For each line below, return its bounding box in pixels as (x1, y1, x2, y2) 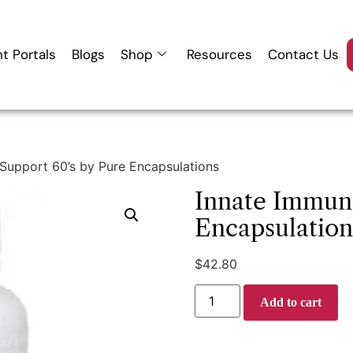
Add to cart (259, 295, 321, 310)
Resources (186, 45, 252, 63)
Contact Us (267, 45, 339, 63)
